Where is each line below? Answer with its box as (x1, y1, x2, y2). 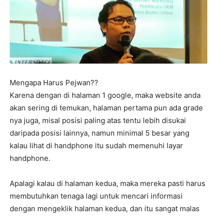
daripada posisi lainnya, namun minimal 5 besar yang (10, 128, 189, 138)
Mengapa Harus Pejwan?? (10, 78, 98, 88)
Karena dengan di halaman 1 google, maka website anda (10, 91, 201, 100)
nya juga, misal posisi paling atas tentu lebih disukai (10, 116, 186, 125)
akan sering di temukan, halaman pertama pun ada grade (10, 103, 203, 113)
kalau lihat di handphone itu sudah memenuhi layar (10, 141, 183, 151)
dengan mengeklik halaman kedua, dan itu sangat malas (10, 204, 200, 214)
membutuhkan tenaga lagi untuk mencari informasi (10, 191, 183, 201)
